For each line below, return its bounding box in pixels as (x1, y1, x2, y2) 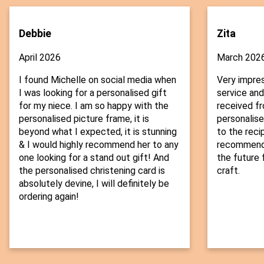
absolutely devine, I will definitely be (19, 178, 169, 190)
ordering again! (19, 191, 79, 203)
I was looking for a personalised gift (19, 87, 167, 99)
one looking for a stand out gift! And (19, 152, 169, 164)
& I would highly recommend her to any (19, 139, 179, 151)
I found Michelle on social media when (19, 74, 176, 86)
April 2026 (19, 52, 61, 64)
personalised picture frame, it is (19, 113, 149, 125)
